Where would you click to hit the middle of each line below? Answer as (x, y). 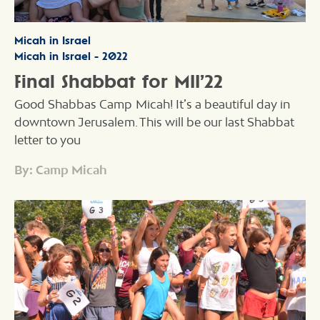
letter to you (48, 140)
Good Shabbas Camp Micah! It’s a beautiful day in (152, 104)
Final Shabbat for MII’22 (119, 81)
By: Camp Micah (61, 169)
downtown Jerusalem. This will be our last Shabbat (155, 122)
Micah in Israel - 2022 (71, 56)
